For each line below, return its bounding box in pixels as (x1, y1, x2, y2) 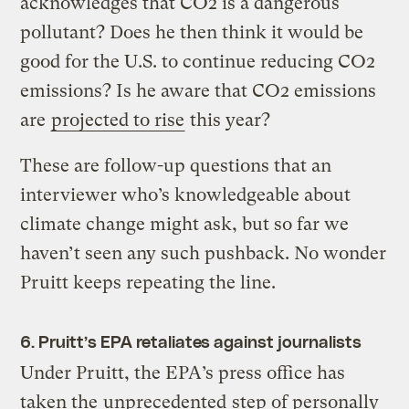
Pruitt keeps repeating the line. (20, 272, 277, 294)
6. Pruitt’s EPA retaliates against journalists (20, 330, 362, 352)
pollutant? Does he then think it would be (20, 22, 364, 44)
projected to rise (51, 110, 185, 131)
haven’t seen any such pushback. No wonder (20, 243, 387, 265)
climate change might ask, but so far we (20, 214, 350, 236)
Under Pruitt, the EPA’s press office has (20, 362, 346, 384)
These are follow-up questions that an (20, 155, 332, 177)
